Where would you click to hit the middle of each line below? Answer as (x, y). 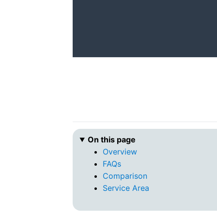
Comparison (125, 176)
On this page (112, 139)
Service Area (126, 188)
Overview (120, 152)
